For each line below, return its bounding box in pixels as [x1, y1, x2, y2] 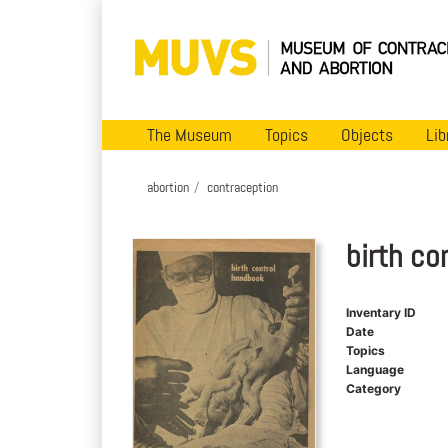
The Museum [147, 122, 232, 147]
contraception [207, 177, 278, 196]
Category [345, 380, 401, 396]
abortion [147, 177, 189, 196]
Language [345, 361, 404, 377]
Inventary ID [345, 304, 416, 320]
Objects [341, 122, 393, 147]
